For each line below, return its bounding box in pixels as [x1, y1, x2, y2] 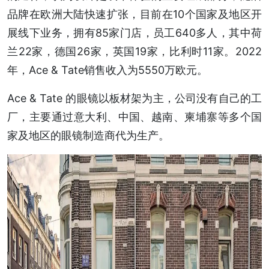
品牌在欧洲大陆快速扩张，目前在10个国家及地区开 [7, 8, 262, 21]
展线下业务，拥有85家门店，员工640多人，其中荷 [7, 26, 262, 40]
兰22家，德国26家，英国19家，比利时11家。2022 [7, 45, 262, 58]
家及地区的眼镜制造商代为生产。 [7, 129, 169, 142]
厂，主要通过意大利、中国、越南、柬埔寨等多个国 [7, 110, 262, 124]
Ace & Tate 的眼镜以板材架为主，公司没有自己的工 [7, 92, 262, 105]
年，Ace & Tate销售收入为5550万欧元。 [7, 64, 208, 77]
